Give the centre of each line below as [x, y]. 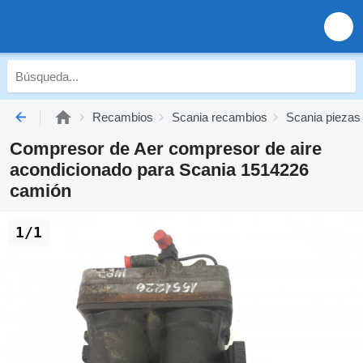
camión [41, 191]
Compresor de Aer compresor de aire [166, 149]
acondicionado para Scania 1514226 [159, 170]
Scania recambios [220, 117]
